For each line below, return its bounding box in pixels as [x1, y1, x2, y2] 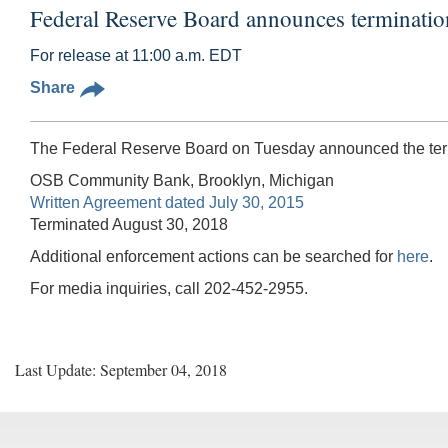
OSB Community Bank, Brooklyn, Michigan [30, 171, 334, 189]
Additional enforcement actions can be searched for [30, 247, 397, 265]
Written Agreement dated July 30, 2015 [30, 193, 304, 211]
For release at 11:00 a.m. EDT [30, 46, 242, 64]
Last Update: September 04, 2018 [15, 358, 227, 380]
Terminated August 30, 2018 [30, 215, 228, 233]
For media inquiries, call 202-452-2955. [30, 279, 308, 297]
